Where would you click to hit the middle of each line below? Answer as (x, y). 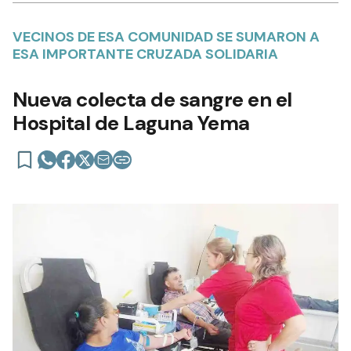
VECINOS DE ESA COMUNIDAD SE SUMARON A (166, 36)
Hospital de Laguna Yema (131, 123)
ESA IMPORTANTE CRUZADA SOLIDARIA (145, 54)
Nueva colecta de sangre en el (152, 99)
